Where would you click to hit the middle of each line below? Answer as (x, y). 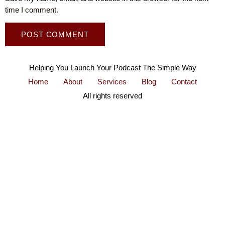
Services (112, 81)
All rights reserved (113, 95)
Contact (184, 81)
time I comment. (32, 10)
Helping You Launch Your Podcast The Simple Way (113, 67)
